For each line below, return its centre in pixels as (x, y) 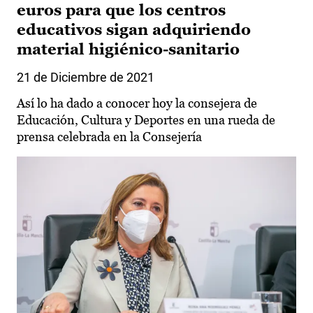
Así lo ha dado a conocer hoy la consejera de (137, 103)
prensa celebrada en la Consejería (109, 137)
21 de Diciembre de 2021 (86, 78)
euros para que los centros (121, 10)
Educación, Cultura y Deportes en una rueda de (146, 120)
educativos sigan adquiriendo (134, 30)
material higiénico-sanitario (128, 50)
